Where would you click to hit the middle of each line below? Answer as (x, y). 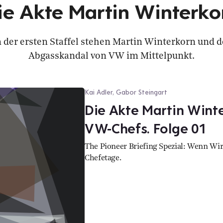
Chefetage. (103, 158)
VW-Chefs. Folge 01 (145, 128)
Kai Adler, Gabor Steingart (126, 92)
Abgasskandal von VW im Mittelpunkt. (111, 56)
